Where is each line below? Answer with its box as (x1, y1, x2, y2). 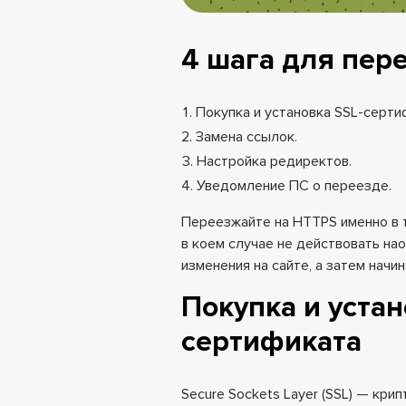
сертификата (181, 324, 362, 360)
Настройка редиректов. (197, 151, 352, 170)
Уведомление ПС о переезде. (197, 176, 391, 195)
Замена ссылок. (196, 127, 297, 146)
